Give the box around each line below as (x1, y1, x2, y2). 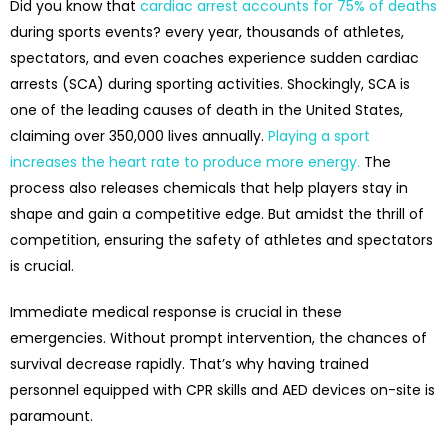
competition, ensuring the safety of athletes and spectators (10, 230, 433, 251)
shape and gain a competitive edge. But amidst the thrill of (10, 204, 424, 225)
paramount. (10, 406, 93, 427)
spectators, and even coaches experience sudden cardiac (10, 48, 419, 69)
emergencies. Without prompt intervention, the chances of (10, 328, 427, 349)
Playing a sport (268, 126, 370, 147)
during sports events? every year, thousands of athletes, (10, 22, 404, 43)
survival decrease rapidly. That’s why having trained (10, 354, 369, 375)
